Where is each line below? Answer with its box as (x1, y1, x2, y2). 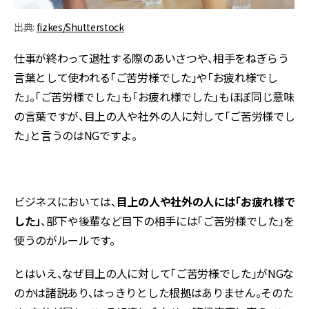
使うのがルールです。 (14, 232, 115, 248)
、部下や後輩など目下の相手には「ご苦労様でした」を (41, 212, 295, 229)
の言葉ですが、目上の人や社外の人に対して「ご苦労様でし (14, 108, 295, 124)
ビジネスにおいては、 (14, 193, 117, 210)
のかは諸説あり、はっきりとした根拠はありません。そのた (14, 284, 294, 301)
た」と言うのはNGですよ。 (14, 127, 137, 143)
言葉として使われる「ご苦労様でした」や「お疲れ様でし (14, 69, 278, 86)
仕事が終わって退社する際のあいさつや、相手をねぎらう (14, 50, 289, 66)
